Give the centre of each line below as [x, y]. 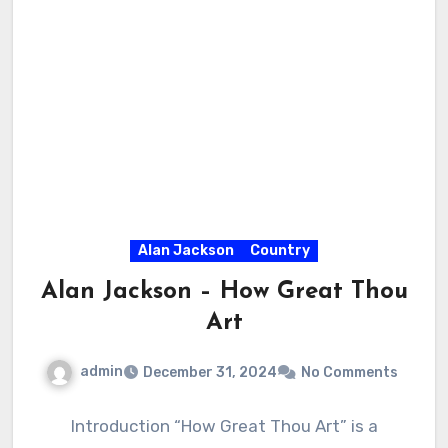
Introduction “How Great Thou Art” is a [224, 426]
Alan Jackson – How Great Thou [224, 292]
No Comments [349, 373]
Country [280, 251]
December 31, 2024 [210, 373]
